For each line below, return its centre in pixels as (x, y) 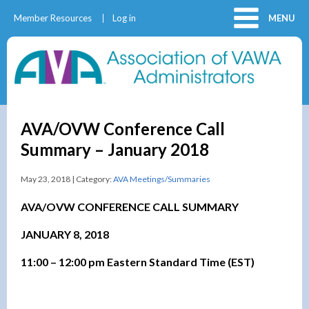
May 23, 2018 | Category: (67, 179)
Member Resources (53, 18)
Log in (124, 18)
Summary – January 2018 (115, 149)
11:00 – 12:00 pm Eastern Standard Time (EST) (138, 261)
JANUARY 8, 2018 (65, 234)
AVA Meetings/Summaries (162, 179)
